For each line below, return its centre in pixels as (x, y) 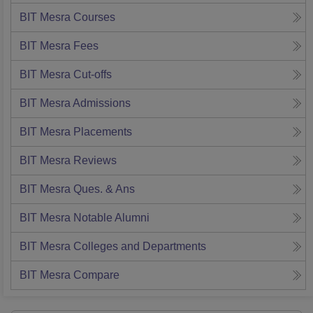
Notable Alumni (111, 218)
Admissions (102, 103)
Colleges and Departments (140, 247)
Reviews (95, 161)
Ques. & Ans (104, 189)
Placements (103, 132)
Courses (94, 17)
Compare (96, 275)
